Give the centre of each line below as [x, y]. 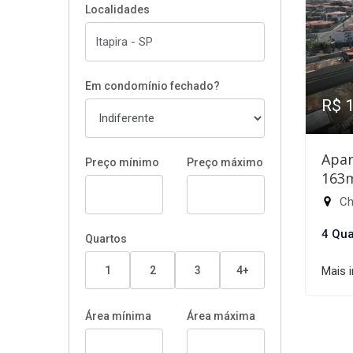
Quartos [106, 239]
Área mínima [118, 316]
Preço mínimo [122, 162]
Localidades [117, 9]
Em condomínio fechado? [152, 86]
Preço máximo [225, 162]
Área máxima [221, 316]
